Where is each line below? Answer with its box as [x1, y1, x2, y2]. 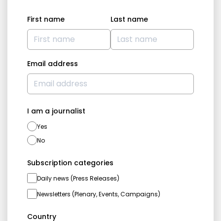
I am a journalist [27, 106, 85, 116]
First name [27, 14, 65, 25]
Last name [110, 14, 148, 25]
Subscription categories [27, 158, 113, 168]
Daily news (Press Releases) [37, 174, 119, 183]
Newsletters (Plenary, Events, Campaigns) [37, 190, 160, 199]
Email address [27, 59, 78, 69]
